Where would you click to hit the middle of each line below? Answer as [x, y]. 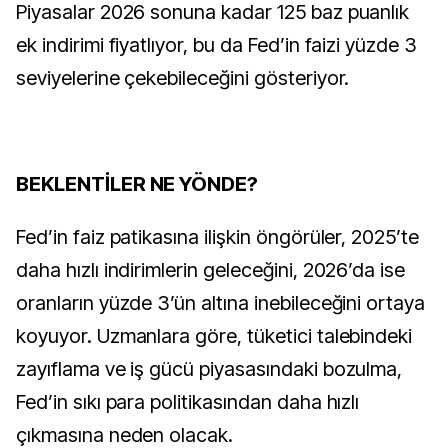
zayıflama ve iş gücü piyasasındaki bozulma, [209, 369]
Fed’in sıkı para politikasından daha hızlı [188, 402]
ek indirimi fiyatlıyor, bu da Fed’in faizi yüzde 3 [216, 45]
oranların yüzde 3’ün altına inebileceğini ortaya [221, 303]
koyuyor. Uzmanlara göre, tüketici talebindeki [214, 336]
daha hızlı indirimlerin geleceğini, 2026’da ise [211, 270]
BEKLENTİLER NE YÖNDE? [137, 184]
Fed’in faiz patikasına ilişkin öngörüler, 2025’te [218, 237]
